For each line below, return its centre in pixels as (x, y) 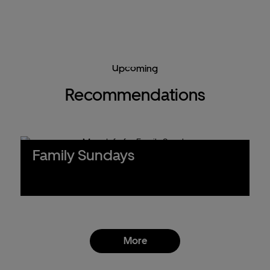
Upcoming (135, 68)
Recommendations (135, 94)
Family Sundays (83, 155)
